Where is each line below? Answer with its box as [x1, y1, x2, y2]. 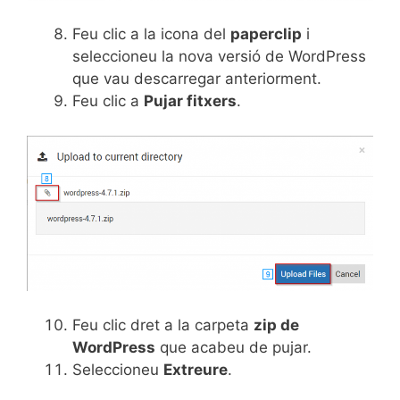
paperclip [230, 25, 302, 44]
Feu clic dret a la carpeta [72, 315, 254, 334]
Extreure [163, 360, 228, 379]
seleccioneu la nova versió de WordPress [72, 47, 366, 66]
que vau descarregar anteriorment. [72, 70, 321, 88]
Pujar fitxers [144, 92, 237, 111]
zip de [254, 315, 299, 334]
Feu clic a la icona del [72, 25, 230, 44]
